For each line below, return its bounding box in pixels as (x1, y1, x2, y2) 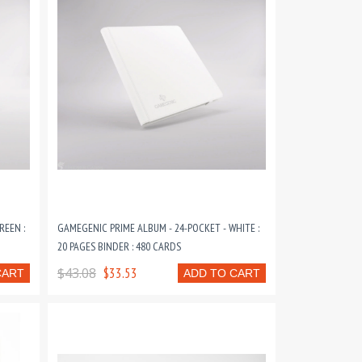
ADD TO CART (183, 267, 260, 280)
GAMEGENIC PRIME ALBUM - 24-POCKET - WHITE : (57, 221, 259, 235)
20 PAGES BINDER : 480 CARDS (57, 239, 181, 254)
